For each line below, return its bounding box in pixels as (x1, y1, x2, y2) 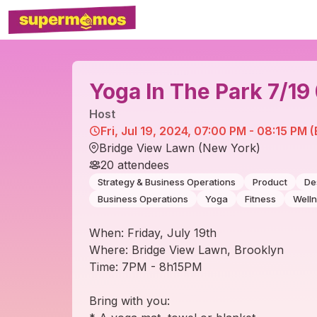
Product (253, 176, 287, 188)
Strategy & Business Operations (98, 176, 236, 188)
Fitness (245, 193, 276, 205)
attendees (114, 158, 169, 173)
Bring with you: (89, 294, 170, 309)
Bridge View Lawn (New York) (99, 141, 260, 156)
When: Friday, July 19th (89, 226, 217, 241)
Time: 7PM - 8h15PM (89, 260, 202, 275)
